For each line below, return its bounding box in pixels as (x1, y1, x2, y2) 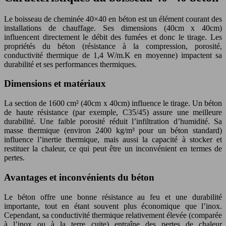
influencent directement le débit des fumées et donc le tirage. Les (4, 32, 222, 41)
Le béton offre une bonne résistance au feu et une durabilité (4, 192, 222, 201)
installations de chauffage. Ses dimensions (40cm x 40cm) (4, 23, 222, 32)
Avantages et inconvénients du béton (4, 172, 154, 183)
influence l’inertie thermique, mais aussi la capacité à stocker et (4, 135, 222, 144)
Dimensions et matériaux (4, 78, 106, 89)
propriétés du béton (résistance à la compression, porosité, (4, 41, 222, 50)
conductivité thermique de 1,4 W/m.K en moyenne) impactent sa (4, 50, 222, 60)
